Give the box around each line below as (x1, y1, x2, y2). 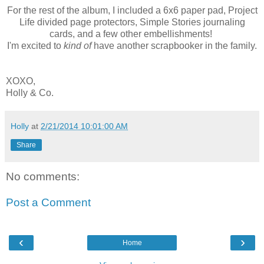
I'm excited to (7, 41, 64, 51)
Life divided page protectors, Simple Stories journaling (19, 17, 245, 28)
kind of (64, 41, 91, 51)
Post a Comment (6, 196, 91, 209)
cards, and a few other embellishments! (49, 29, 214, 39)
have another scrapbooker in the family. (91, 41, 257, 51)
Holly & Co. (6, 88, 54, 98)
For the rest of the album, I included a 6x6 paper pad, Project (6, 5, 258, 16)
